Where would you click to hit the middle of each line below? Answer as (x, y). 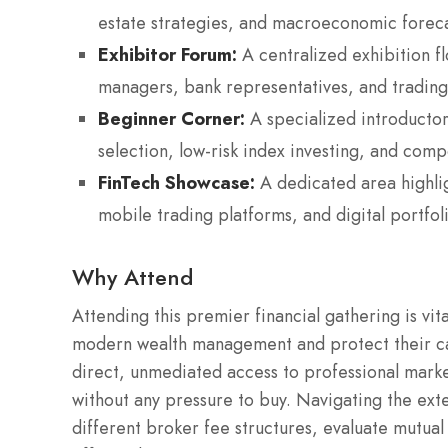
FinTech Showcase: (176, 183)
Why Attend (132, 277)
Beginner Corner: (171, 119)
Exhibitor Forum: (167, 55)
